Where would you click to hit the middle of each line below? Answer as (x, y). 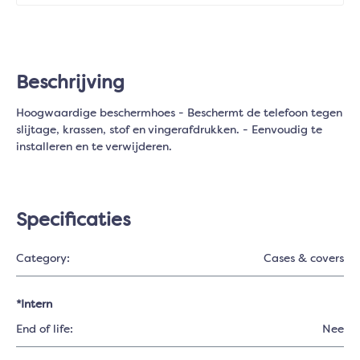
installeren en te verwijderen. (94, 147)
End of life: (45, 329)
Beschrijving (70, 84)
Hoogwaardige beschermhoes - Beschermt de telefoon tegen (179, 113)
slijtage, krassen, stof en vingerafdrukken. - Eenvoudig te (169, 130)
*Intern (34, 305)
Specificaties (73, 221)
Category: (43, 259)
